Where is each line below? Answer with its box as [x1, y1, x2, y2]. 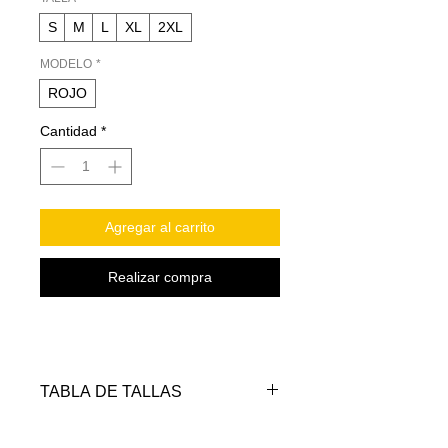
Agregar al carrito [105, 219, 215, 235]
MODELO [40, 57, 92, 71]
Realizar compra [108, 269, 212, 285]
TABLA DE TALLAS [40, 383, 182, 400]
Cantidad [40, 123, 97, 139]
